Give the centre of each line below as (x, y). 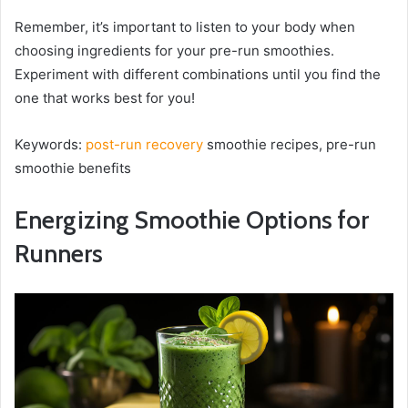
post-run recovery (144, 144)
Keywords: (50, 144)
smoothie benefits (73, 168)
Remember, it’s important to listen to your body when (185, 26)
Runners (59, 253)
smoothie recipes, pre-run (290, 144)
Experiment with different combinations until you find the (198, 74)
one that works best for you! (105, 97)
